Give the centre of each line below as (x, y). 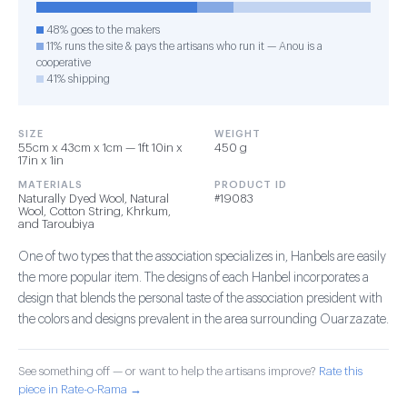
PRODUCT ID (251, 185)
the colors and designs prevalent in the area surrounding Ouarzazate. (203, 320)
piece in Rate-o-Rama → (80, 389)
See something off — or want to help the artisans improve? (169, 371)
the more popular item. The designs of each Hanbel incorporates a (194, 278)
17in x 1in (41, 160)
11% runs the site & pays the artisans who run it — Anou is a (183, 46)
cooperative (64, 63)
